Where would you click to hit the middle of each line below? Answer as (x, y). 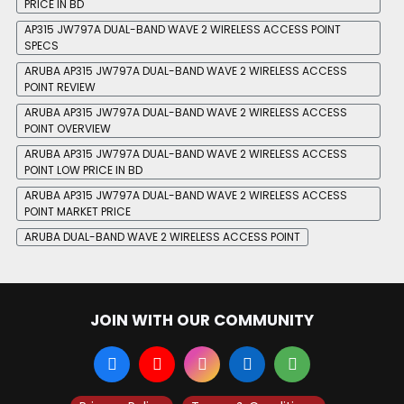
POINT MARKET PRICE (78, 212)
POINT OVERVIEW (68, 129)
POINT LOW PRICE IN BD (83, 170)
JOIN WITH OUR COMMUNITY (202, 321)
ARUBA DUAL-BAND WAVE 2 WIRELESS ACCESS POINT (162, 237)
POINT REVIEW (60, 87)
